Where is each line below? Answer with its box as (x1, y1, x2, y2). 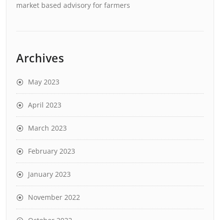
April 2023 (28, 100, 61, 110)
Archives (16, 50, 64, 66)
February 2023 (28, 146, 75, 156)
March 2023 (28, 123, 67, 133)
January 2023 (28, 169, 71, 179)
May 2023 (28, 77, 59, 86)
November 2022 (28, 192, 80, 202)
